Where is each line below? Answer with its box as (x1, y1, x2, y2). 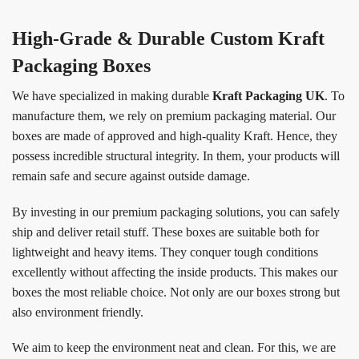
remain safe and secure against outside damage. (12, 169, 250, 184)
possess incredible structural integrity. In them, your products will (12, 149, 340, 163)
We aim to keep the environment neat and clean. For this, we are (12, 341, 336, 355)
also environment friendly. (12, 305, 143, 319)
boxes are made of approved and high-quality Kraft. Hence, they (12, 129, 337, 143)
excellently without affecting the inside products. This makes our (12, 264, 337, 279)
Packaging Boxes (12, 55, 151, 77)
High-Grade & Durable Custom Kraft (12, 28, 325, 50)
